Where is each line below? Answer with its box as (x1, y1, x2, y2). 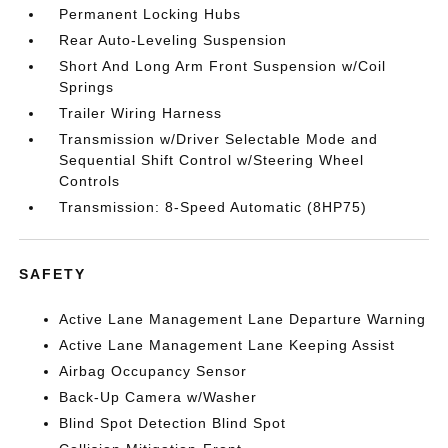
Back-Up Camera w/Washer (59, 388, 258, 405)
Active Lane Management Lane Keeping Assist (59, 336, 396, 353)
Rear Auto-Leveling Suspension (59, 31, 288, 48)
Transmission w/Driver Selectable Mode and (59, 130, 379, 147)
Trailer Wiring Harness (59, 104, 223, 121)
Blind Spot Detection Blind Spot (59, 414, 287, 431)
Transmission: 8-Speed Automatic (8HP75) (59, 198, 368, 215)
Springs (59, 78, 115, 95)
